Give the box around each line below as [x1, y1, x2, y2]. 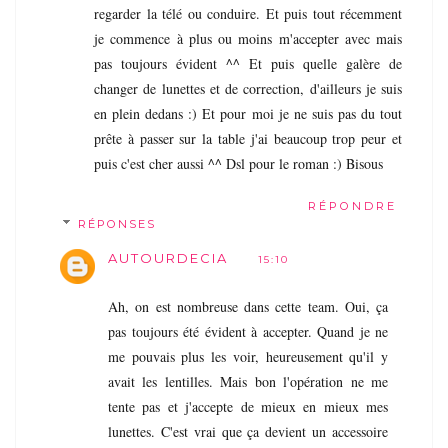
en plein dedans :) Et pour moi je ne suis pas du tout [94, 103, 402, 123]
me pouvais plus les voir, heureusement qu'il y [108, 346, 388, 366]
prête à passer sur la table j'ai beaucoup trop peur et [94, 128, 402, 148]
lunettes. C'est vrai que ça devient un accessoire [108, 421, 388, 441]
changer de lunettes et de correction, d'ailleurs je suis [94, 78, 402, 98]
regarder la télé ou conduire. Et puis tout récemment [94, 3, 402, 23]
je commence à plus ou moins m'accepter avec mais [94, 28, 402, 48]
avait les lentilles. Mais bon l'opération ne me [108, 371, 388, 391]
